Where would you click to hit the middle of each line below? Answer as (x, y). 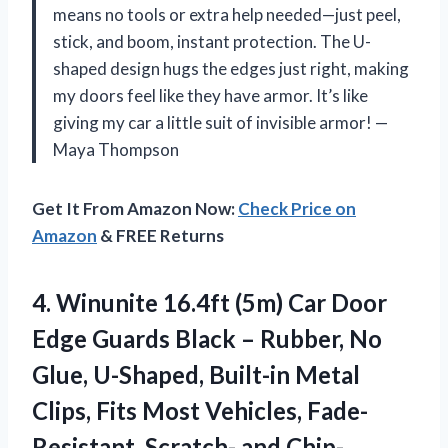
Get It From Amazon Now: (135, 208)
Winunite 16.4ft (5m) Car (191, 302)
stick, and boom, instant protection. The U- (212, 41)
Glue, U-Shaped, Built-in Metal (196, 374)
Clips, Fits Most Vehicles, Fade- (200, 410)
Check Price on (297, 208)
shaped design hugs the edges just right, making (231, 68)
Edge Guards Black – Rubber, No (207, 338)
